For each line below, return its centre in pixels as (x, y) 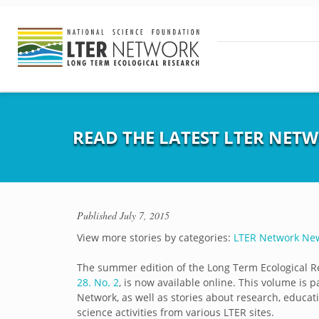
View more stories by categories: (155, 237)
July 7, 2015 (145, 215)
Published (98, 215)
